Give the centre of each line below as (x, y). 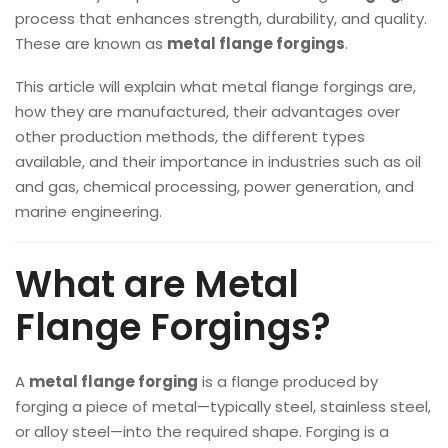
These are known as (91, 43)
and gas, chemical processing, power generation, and (214, 186)
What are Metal (157, 284)
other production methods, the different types (190, 136)
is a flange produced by (288, 381)
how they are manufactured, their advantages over (207, 111)
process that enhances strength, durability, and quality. (221, 18)
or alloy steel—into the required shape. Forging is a (202, 431)
